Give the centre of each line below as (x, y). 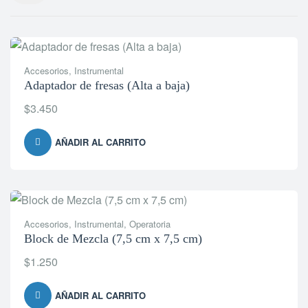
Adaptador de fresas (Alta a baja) (107, 85)
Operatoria (150, 224)
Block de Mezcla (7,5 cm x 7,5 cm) (113, 239)
